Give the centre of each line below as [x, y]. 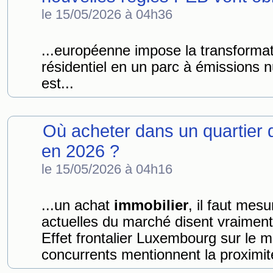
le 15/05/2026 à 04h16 [107, 169]
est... [58, 83]
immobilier [151, 205]
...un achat [78, 205]
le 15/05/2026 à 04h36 [107, 14]
